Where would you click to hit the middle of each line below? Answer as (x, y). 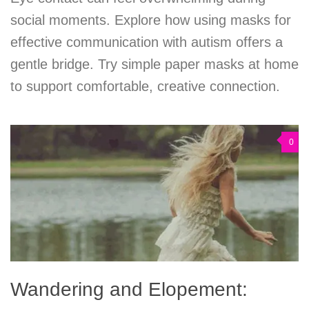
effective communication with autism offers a (147, 42)
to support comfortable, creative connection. (145, 86)
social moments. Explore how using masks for (151, 20)
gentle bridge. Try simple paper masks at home (154, 64)
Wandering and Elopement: (129, 289)
